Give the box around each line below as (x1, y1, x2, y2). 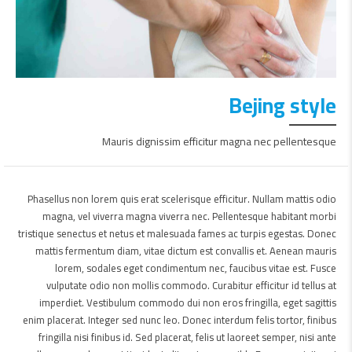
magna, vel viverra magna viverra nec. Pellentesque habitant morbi (42, 207, 336, 225)
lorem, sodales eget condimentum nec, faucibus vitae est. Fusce (55, 258, 336, 277)
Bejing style (229, 86, 336, 125)
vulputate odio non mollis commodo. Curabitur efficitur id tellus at (46, 276, 336, 295)
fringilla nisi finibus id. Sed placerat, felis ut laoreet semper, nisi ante (38, 328, 336, 346)
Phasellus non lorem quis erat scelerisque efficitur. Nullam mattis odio (27, 189, 336, 208)
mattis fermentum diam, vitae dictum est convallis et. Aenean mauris (35, 241, 336, 260)
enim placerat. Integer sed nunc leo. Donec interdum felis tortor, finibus (23, 310, 336, 329)
